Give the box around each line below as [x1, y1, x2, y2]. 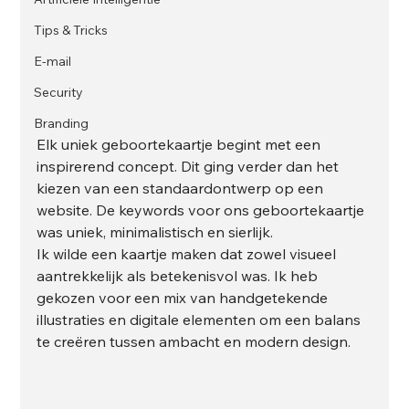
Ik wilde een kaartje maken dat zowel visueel [37, 245, 341, 264]
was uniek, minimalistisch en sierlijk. [37, 223, 274, 242]
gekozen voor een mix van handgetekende [37, 288, 332, 308]
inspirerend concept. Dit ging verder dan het [37, 157, 343, 176]
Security [34, 83, 84, 100]
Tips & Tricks [34, 21, 109, 38]
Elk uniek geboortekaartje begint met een [37, 135, 325, 154]
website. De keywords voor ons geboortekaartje [37, 201, 369, 220]
